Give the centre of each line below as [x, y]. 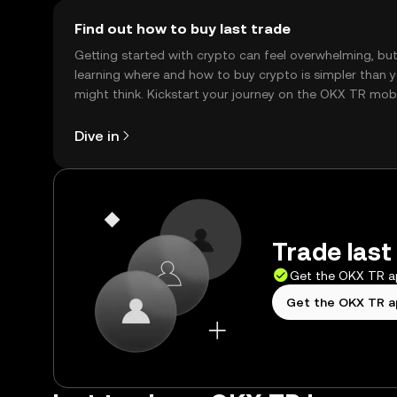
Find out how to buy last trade [183, 29]
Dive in [97, 136]
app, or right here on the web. [162, 113]
